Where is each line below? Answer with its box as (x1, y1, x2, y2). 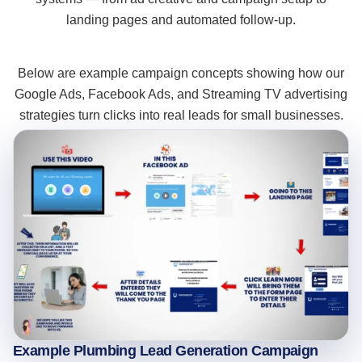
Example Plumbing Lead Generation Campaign (13, 343, 318, 360)
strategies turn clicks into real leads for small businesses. (19, 107, 343, 122)
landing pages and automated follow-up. (66, 12, 296, 27)
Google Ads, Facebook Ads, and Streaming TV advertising (15, 86, 347, 101)
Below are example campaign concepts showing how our (18, 65, 344, 80)
